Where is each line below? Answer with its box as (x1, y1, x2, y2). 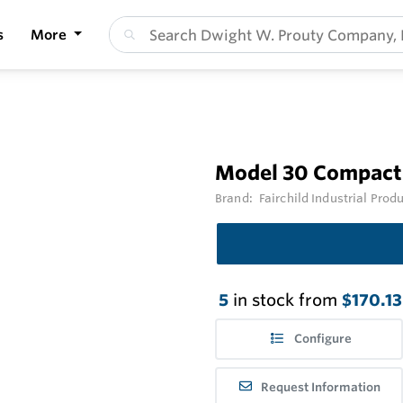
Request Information (261, 379, 381, 395)
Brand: (215, 191, 255, 205)
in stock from (228, 290, 342, 310)
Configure (293, 331, 352, 347)
